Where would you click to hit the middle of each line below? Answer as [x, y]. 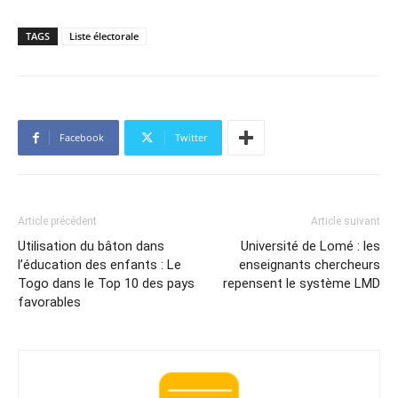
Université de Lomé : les [310, 246]
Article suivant [346, 221]
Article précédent [57, 221]
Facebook [82, 137]
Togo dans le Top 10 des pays [106, 283]
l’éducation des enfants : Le [99, 264]
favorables [49, 302]
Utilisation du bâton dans [91, 246]
